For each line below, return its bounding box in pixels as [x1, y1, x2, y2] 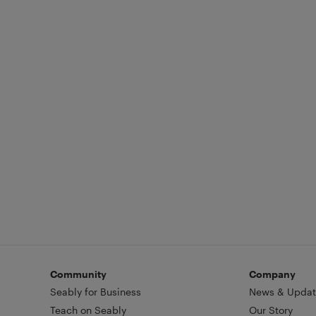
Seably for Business [49, 285, 141, 298]
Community [49, 267, 107, 280]
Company [248, 267, 296, 280]
